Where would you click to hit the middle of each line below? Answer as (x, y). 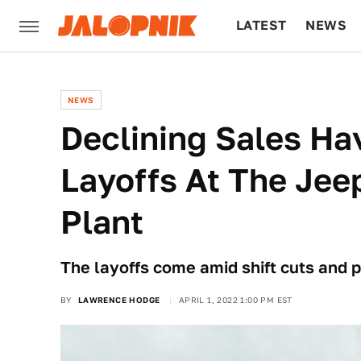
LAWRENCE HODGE (119, 300)
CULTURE (267, 77)
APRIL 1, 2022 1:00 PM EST (235, 300)
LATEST (261, 25)
